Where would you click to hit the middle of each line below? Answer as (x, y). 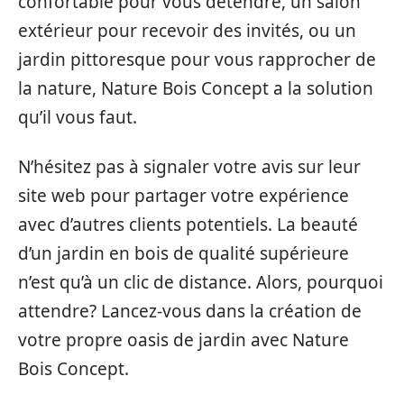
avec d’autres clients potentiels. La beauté (188, 224)
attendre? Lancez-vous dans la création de (190, 311)
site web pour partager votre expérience (184, 195)
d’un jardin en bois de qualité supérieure (184, 253)
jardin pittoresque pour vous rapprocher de (197, 60)
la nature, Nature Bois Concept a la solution (196, 89)
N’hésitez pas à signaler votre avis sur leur (189, 166)
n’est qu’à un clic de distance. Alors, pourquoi (201, 282)
